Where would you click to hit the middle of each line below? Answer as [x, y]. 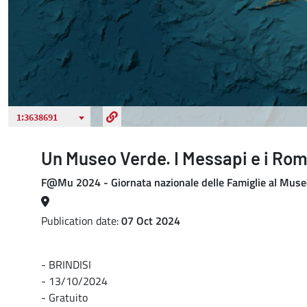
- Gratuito [64, 297]
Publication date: [81, 221]
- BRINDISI [66, 265]
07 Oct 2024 [151, 221]
